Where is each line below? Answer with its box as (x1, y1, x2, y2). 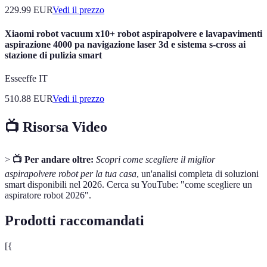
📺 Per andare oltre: (13, 154, 94, 164)
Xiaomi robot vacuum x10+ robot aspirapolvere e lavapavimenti (5, 28, 262, 39)
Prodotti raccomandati (5, 212, 144, 228)
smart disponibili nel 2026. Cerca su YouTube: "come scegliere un (5, 179, 252, 190)
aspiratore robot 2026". (5, 190, 91, 200)
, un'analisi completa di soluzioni (136, 168, 259, 179)
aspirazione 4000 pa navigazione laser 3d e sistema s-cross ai (5, 39, 246, 49)
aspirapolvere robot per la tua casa (5, 168, 136, 179)
